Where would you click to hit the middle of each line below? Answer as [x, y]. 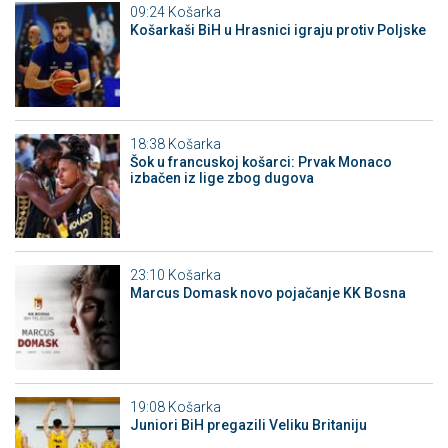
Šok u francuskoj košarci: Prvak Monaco [260, 161]
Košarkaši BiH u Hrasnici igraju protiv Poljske [277, 30]
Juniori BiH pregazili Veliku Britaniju [248, 424]
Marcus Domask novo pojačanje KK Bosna [267, 293]
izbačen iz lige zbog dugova [221, 177]
